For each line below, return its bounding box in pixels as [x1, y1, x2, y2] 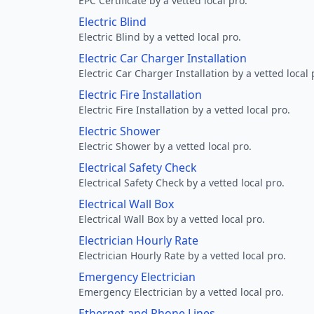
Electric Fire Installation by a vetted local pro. [78, 103, 290, 116]
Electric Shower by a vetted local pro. [78, 139, 252, 153]
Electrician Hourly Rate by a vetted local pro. [78, 249, 286, 262]
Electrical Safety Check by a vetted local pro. [78, 176, 285, 189]
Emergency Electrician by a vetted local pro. [78, 285, 284, 299]
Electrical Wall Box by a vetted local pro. [78, 212, 265, 226]
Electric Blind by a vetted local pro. [78, 30, 241, 43]
